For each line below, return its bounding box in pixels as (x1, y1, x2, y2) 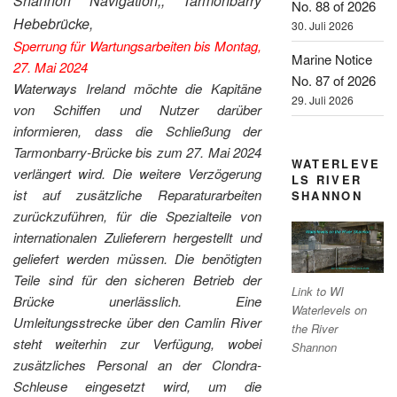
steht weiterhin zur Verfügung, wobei (13, 333, 262, 353)
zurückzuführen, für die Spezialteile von (13, 206, 262, 225)
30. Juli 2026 (291, 17, 354, 33)
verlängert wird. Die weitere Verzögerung (13, 163, 262, 183)
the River (291, 320, 338, 338)
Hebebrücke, (13, 12, 93, 34)
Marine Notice (291, 49, 372, 68)
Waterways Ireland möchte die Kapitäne (13, 78, 262, 97)
